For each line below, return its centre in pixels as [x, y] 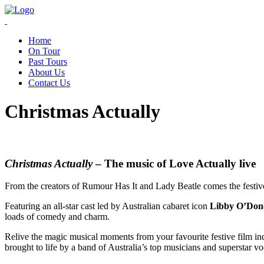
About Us [47, 72]
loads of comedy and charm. [57, 217]
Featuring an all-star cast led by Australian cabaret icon [107, 206]
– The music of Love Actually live [174, 163]
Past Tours [48, 62]
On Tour [44, 51]
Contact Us [49, 83]
